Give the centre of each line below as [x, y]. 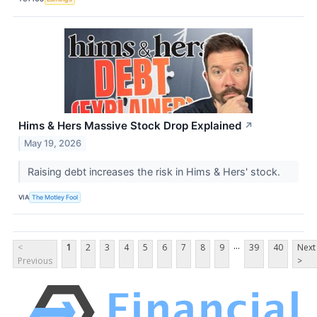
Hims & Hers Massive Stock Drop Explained [130, 125]
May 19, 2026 [53, 144]
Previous [35, 261]
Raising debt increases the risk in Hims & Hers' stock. [155, 172]
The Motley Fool [55, 197]
